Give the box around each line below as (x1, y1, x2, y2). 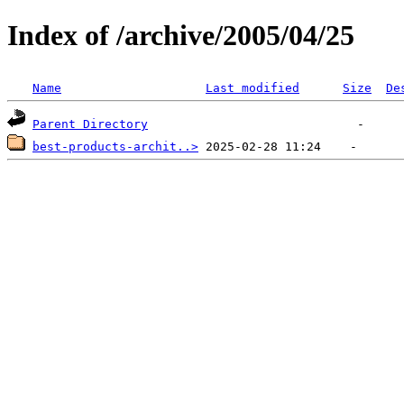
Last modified (206, 80, 299, 95)
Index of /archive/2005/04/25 (7, 19, 354, 52)
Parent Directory (32, 116, 148, 131)
